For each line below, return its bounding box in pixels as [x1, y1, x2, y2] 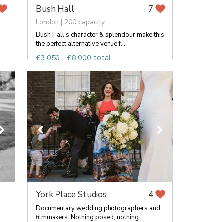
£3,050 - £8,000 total [35, 53, 111, 63]
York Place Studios [35, 189, 107, 200]
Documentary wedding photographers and [35, 204, 160, 213]
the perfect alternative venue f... [35, 39, 125, 48]
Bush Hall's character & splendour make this [35, 30, 164, 39]
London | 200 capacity [35, 17, 105, 27]
